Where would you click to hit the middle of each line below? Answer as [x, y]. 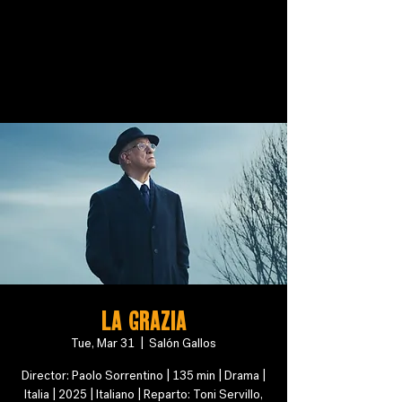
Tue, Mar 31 [103, 343]
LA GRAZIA [144, 319]
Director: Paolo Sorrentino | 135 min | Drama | [144, 376]
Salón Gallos [183, 343]
